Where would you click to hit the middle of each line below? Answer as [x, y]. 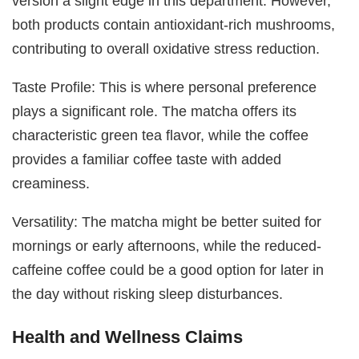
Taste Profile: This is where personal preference [165, 87]
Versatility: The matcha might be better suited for [167, 222]
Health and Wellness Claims [128, 337]
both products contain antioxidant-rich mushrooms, [174, 24]
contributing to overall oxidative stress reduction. [166, 48]
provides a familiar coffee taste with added [147, 159]
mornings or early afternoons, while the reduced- [167, 246]
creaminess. [51, 183]
